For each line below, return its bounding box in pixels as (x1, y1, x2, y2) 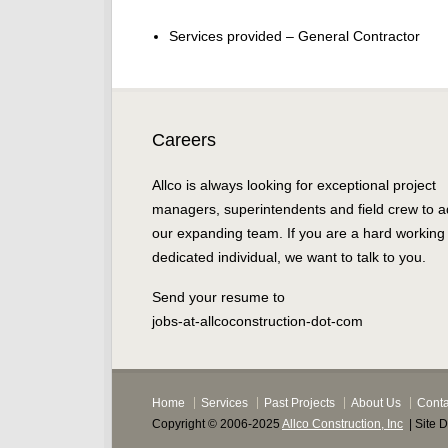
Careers (152, 130, 216, 151)
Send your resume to (152, 289, 285, 306)
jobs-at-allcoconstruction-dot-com (152, 313, 363, 330)
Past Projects (264, 396, 335, 411)
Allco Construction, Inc (282, 417, 403, 432)
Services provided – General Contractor (169, 28, 420, 45)
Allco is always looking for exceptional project (152, 177, 436, 194)
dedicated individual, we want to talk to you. (152, 249, 426, 266)
